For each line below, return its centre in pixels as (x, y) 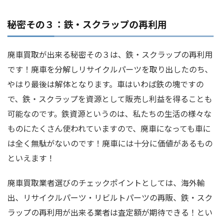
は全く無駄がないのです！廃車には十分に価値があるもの (110, 143)
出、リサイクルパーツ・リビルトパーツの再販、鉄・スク (110, 197)
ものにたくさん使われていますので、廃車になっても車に (109, 128)
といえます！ (31, 158)
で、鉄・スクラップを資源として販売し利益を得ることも (110, 98)
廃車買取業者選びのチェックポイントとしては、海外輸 (106, 182)
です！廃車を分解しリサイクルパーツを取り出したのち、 (110, 69)
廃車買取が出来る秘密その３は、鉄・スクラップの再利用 (110, 54)
